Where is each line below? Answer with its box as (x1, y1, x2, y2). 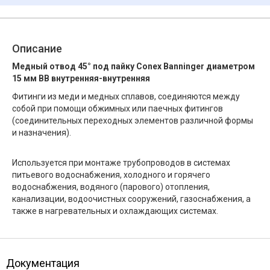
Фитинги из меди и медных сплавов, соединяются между (12, 91, 240, 101)
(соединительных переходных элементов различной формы (12, 115, 253, 125)
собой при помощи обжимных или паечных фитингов (12, 103, 223, 113)
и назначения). (12, 127, 71, 137)
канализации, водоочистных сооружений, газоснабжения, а (12, 193, 251, 204)
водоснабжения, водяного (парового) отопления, (12, 181, 210, 192)
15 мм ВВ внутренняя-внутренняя (12, 73, 150, 83)
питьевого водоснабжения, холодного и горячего (12, 169, 210, 180)
